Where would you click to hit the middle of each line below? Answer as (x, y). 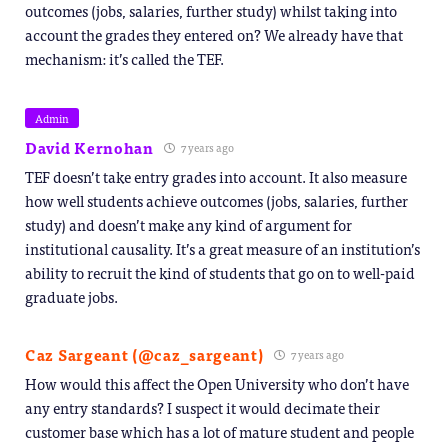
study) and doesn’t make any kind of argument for (188, 225)
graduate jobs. (71, 297)
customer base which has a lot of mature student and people (219, 432)
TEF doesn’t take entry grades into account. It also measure (216, 177)
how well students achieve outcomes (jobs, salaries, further (216, 201)
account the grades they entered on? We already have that (214, 35)
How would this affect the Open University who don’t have (217, 384)
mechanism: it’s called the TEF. (124, 59)
